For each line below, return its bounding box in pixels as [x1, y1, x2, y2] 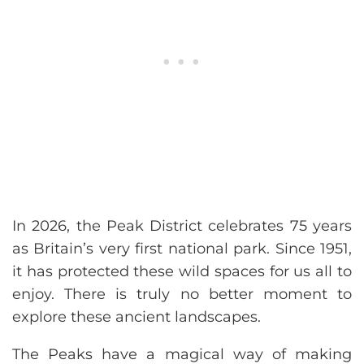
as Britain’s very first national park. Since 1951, [12, 240, 352, 258]
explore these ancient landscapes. [12, 308, 261, 327]
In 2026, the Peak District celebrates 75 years [12, 217, 352, 236]
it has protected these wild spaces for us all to [12, 262, 352, 281]
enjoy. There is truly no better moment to [12, 285, 352, 304]
